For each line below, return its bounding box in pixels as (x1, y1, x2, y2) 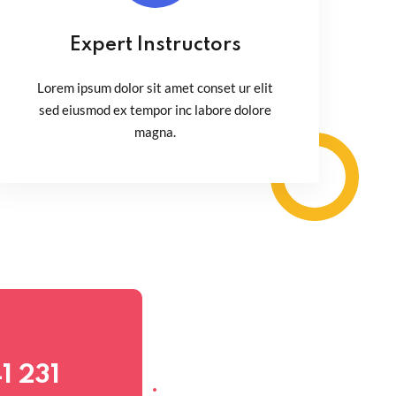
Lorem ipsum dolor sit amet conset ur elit (37, 79, 274, 95)
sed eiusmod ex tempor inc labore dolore (39, 101, 272, 118)
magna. (134, 123, 177, 140)
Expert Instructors (69, 34, 241, 55)
